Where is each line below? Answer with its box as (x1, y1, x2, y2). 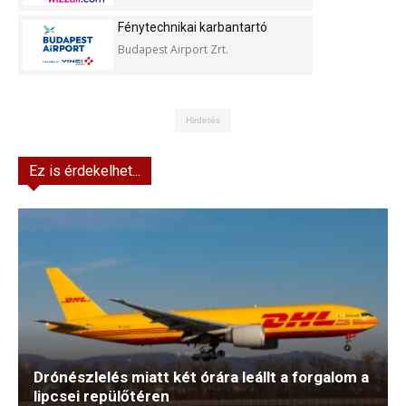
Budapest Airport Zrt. (118, 42, 228, 57)
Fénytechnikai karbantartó (118, 20, 267, 34)
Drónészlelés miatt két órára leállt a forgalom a (34, 368, 369, 387)
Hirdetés (186, 115, 220, 125)
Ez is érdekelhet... (29, 162, 140, 179)
